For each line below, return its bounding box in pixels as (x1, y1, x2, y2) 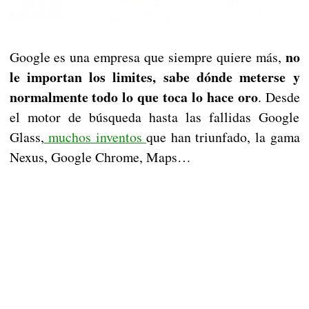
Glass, (9, 128, 44, 147)
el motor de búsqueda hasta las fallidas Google (9, 108, 300, 127)
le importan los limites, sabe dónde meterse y (9, 67, 300, 88)
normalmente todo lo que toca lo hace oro (9, 87, 258, 108)
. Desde (257, 88, 300, 107)
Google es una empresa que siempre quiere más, (9, 48, 281, 67)
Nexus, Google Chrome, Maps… (9, 148, 191, 167)
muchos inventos (43, 128, 147, 147)
